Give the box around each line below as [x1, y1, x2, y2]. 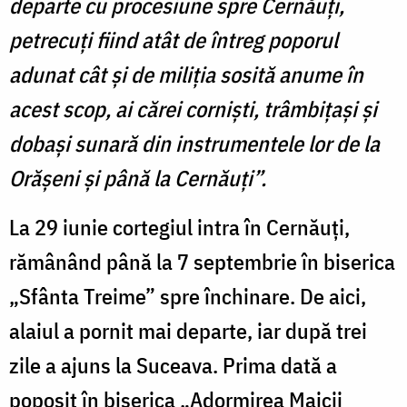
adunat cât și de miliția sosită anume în [9, 59, 363, 89]
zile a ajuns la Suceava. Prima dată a [9, 350, 337, 380]
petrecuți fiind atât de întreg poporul [9, 25, 338, 55]
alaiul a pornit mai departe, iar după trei [9, 315, 367, 345]
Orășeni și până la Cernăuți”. [9, 163, 266, 193]
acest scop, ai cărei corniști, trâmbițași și [9, 94, 377, 124]
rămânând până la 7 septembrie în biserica [9, 246, 395, 276]
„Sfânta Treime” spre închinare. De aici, [9, 281, 366, 311]
